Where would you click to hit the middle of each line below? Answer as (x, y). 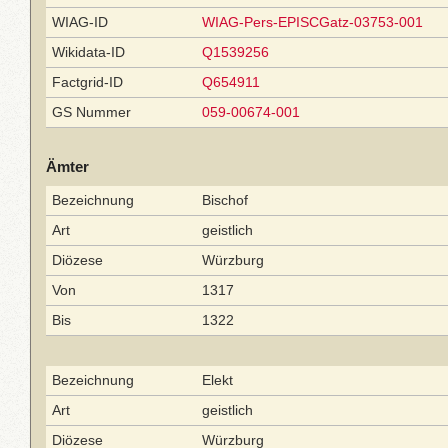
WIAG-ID (80, 22)
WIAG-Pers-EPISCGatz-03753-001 (312, 22)
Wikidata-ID (88, 52)
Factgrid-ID (87, 82)
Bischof (225, 200)
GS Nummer (91, 112)
